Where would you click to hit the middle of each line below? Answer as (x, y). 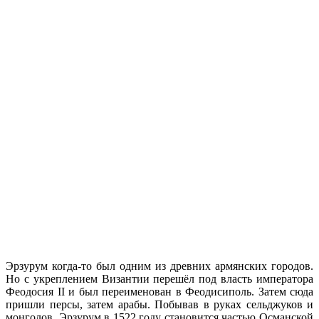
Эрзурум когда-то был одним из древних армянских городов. (159, 266)
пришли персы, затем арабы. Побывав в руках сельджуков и (159, 304)
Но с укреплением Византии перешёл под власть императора (159, 278)
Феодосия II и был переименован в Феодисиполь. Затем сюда (159, 291)
